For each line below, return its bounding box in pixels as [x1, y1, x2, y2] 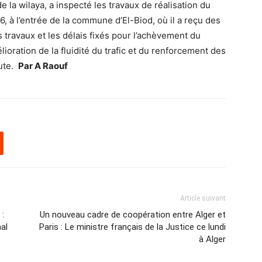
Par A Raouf [18, 60, 68, 71]
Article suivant [180, 194, 226, 202]
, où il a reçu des [153, 15, 220, 26]
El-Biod [122, 15, 153, 26]
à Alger [199, 234, 226, 244]
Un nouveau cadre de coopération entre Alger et [40, 209, 226, 220]
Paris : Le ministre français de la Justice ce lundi [39, 222, 226, 232]
